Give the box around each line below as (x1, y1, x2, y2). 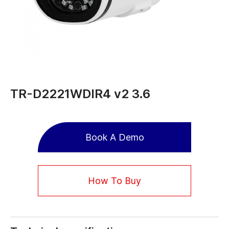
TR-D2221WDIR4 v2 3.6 (10, 86, 150, 101)
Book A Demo (85, 132, 144, 143)
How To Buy (88, 175, 141, 186)
